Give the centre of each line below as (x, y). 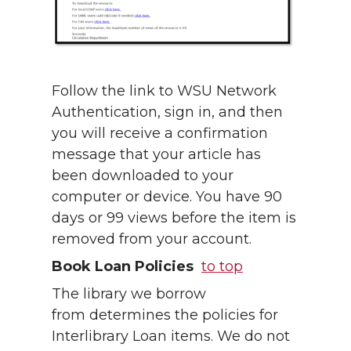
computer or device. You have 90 (167, 197)
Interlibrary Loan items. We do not (171, 337)
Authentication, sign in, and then (167, 112)
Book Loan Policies (123, 267)
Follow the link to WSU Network (164, 91)
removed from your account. (154, 239)
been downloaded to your (143, 176)
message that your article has (156, 155)
